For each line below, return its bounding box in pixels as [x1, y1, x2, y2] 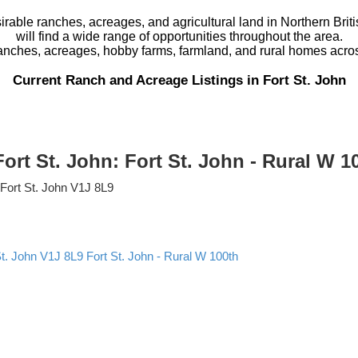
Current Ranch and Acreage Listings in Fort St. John [12, 71, 346, 88]
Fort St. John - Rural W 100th [86, 250, 238, 264]
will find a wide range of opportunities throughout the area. [15, 29, 343, 43]
